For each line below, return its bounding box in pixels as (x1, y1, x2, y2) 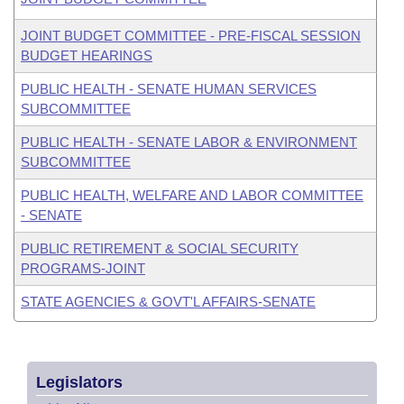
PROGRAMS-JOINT (21, 261, 145, 276)
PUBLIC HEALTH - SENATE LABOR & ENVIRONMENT (21, 134, 357, 150)
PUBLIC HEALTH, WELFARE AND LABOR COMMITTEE (21, 188, 363, 203)
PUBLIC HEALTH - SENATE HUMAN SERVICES (21, 81, 317, 96)
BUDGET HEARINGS (21, 48, 152, 63)
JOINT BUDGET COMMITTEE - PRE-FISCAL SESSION (21, 28, 361, 43)
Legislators (36, 373, 123, 391)
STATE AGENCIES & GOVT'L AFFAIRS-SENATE (21, 294, 316, 309)
